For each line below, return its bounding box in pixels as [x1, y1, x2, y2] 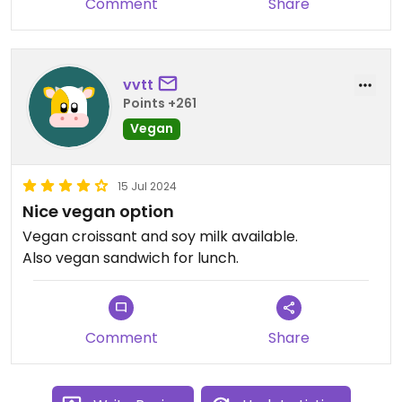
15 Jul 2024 [118, 179, 177, 195]
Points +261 [123, 93, 197, 112]
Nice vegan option [22, 200, 174, 223]
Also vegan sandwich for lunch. [22, 248, 239, 269]
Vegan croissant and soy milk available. [22, 226, 298, 248]
